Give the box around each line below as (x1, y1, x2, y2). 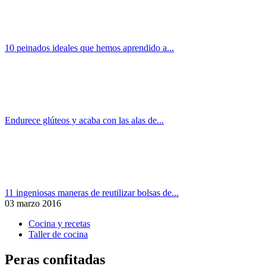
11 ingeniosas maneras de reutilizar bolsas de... (5, 187, 179, 198)
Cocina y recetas (28, 218, 90, 229)
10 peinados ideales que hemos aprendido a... (5, 42, 174, 53)
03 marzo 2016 (5, 198, 61, 208)
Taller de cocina (28, 229, 88, 239)
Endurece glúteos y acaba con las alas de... (5, 115, 164, 125)
